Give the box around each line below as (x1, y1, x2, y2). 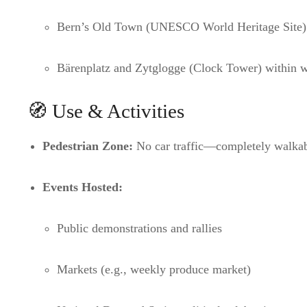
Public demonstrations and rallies (57, 221, 223, 235)
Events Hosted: (42, 180, 123, 194)
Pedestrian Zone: (42, 138, 133, 153)
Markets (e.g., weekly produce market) (57, 262, 251, 276)
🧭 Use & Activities (27, 99, 185, 122)
